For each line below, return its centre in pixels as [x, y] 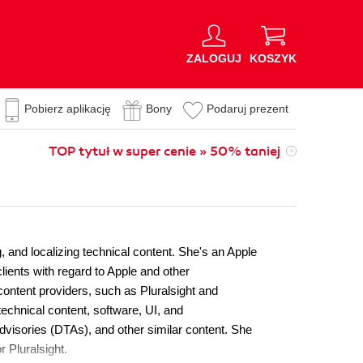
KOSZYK [273, 58]
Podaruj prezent [248, 109]
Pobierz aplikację [68, 109]
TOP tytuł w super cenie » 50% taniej [164, 152]
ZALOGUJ [214, 58]
